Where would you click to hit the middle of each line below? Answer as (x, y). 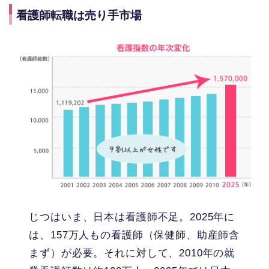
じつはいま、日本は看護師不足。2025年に (132, 217)
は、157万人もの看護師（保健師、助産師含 (134, 235)
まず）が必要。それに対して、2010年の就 (132, 253)
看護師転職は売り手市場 (79, 15)
